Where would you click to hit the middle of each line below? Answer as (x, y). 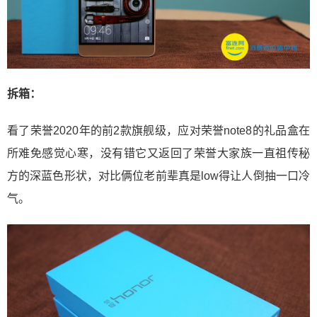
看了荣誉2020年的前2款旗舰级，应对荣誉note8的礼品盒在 (158, 130)
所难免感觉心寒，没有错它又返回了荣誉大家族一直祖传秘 (158, 153)
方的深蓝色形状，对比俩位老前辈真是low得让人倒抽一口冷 (158, 175)
